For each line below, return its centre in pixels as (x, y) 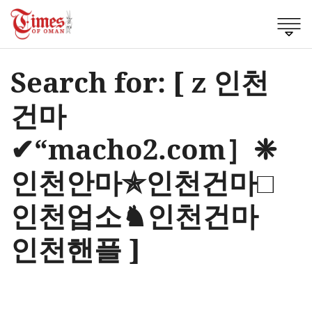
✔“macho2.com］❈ (144, 148)
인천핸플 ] (76, 249)
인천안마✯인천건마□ (142, 182)
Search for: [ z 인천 (140, 81)
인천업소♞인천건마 (134, 215)
